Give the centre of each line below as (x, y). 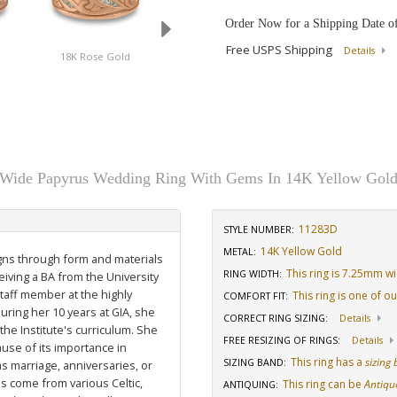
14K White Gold (358, 56)
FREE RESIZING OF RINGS (280, 340)
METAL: (240, 252)
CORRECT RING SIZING (274, 318)
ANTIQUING (249, 385)
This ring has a (328, 362)
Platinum (227, 56)
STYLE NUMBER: (259, 230)
